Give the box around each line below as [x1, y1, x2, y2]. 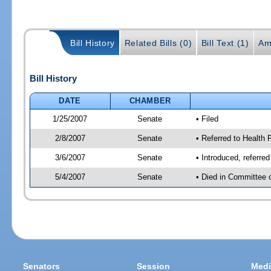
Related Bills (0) [124, 38, 192, 48]
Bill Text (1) [201, 38, 249, 48]
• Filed [195, 114, 218, 123]
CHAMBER [129, 96, 172, 105]
